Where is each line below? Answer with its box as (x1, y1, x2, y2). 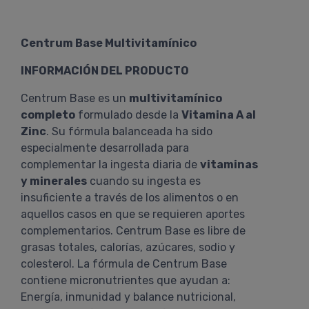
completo (21, 108, 75, 121)
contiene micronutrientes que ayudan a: (21, 274, 230, 287)
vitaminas (200, 158, 258, 171)
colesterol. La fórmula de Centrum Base (21, 257, 227, 270)
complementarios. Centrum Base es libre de (21, 224, 246, 237)
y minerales (21, 175, 87, 188)
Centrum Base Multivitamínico (21, 37, 197, 50)
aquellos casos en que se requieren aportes (21, 208, 245, 221)
